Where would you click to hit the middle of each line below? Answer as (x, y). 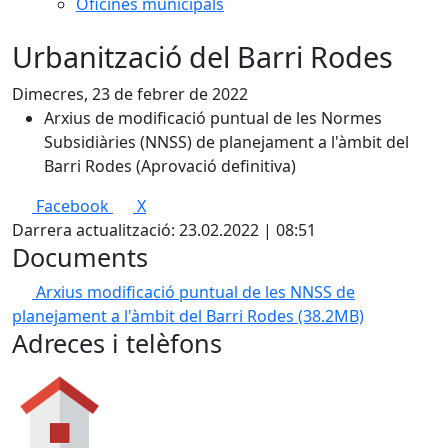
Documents (80, 257)
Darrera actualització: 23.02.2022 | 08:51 (164, 230)
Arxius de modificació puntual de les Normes (213, 118)
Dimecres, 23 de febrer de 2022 (130, 94)
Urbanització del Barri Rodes (202, 56)
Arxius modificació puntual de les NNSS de (195, 292)
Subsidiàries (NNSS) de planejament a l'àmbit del (226, 142)
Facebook (72, 206)
